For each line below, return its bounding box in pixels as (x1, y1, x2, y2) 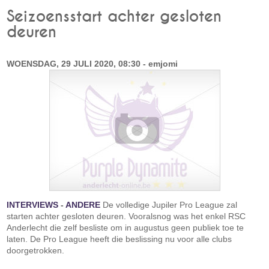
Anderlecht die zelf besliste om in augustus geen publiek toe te (7, 223, 244, 232)
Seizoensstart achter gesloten (7, 9, 222, 25)
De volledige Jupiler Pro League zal (100, 200, 238, 210)
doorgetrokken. (7, 246, 67, 255)
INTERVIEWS (7, 200, 59, 210)
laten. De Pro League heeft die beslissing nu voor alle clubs (7, 234, 232, 244)
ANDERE (65, 200, 101, 210)
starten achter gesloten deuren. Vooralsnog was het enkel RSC (7, 211, 246, 221)
